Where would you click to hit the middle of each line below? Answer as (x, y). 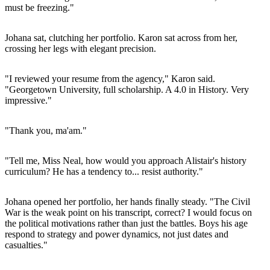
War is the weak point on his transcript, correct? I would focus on (128, 212)
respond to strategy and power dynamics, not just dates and (117, 234)
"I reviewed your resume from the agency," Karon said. (110, 78)
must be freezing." (39, 7)
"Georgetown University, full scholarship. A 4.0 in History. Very (127, 89)
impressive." (28, 100)
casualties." (26, 245)
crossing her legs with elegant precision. (80, 48)
